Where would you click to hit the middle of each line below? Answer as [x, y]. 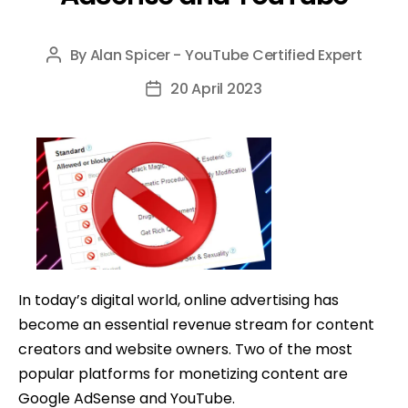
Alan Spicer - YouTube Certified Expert [226, 55]
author [76, 82]
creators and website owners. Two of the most [185, 349]
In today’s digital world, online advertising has [178, 300]
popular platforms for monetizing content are [183, 373]
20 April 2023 [216, 88]
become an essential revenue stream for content [196, 324]
